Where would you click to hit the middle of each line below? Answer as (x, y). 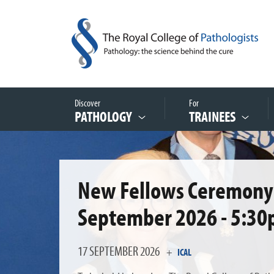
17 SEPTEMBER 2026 (120, 251)
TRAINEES (212, 116)
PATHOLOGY (103, 116)
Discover (89, 103)
